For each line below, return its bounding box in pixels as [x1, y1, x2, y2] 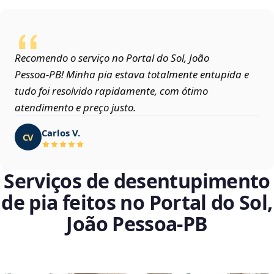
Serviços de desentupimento [4, 168, 270, 194]
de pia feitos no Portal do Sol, [1, 189, 273, 216]
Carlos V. [42, 126, 80, 139]
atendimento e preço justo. [15, 100, 136, 115]
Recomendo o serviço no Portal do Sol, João [15, 51, 209, 65]
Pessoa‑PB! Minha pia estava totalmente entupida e [15, 67, 249, 82]
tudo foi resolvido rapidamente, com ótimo [15, 84, 208, 98]
